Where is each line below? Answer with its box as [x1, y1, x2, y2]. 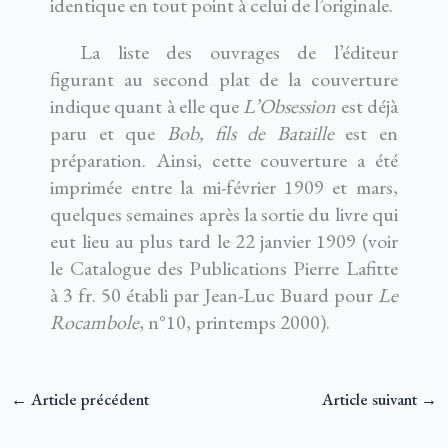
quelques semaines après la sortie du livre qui [50, 201, 398, 228]
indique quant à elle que [50, 93, 244, 120]
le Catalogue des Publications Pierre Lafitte [50, 255, 398, 282]
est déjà [336, 93, 398, 120]
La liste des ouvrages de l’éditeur [80, 39, 398, 66]
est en [333, 120, 398, 147]
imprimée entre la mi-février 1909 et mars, [50, 174, 398, 201]
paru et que [50, 120, 167, 147]
